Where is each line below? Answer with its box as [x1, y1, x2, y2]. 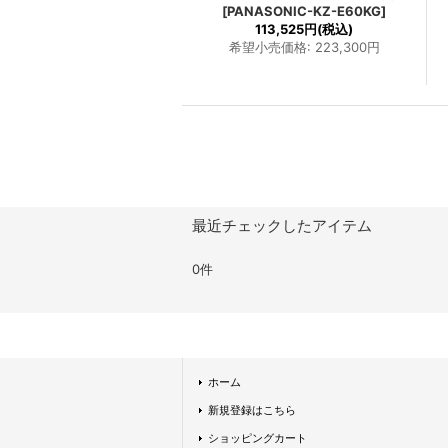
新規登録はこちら [208, 403, 296, 417]
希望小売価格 [228, 39, 307, 55]
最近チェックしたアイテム [192, 216, 372, 235]
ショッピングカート [208, 431, 307, 445]
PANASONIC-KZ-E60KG [227, 3, 381, 19]
